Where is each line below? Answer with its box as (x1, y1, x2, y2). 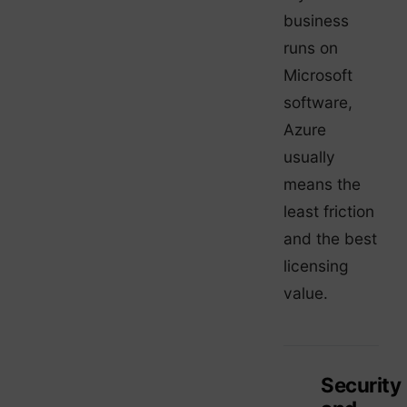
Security (321, 372, 402, 398)
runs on (283, 38, 338, 58)
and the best (283, 229, 377, 249)
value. (283, 283, 328, 303)
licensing (283, 256, 349, 276)
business (283, 11, 349, 31)
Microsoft (283, 65, 352, 85)
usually (283, 147, 335, 167)
